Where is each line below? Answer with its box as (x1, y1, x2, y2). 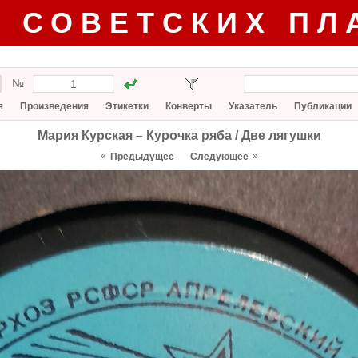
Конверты (165, 101, 212, 112)
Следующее (189, 151, 249, 162)
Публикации (294, 101, 352, 112)
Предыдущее (109, 151, 174, 162)
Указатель (229, 101, 277, 112)
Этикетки (105, 101, 149, 112)
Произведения (20, 101, 89, 112)
